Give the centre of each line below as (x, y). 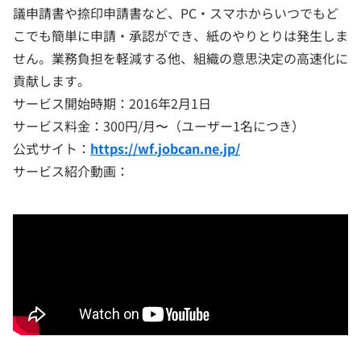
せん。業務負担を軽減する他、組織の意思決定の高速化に (180, 58)
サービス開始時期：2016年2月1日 (112, 104)
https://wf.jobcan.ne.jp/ (165, 149)
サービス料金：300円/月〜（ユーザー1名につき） (159, 126)
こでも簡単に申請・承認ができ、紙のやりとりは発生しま (180, 36)
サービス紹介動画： (71, 171)
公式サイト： (52, 149)
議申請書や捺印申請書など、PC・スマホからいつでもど (176, 13)
